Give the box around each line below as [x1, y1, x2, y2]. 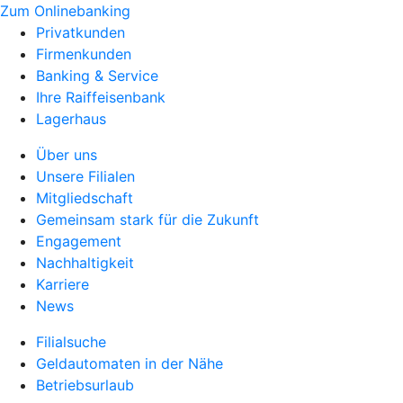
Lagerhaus [36, 110, 106, 128]
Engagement [36, 232, 121, 250]
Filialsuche [36, 333, 106, 351]
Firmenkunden [36, 45, 131, 63]
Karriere [36, 275, 89, 293]
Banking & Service [36, 67, 158, 85]
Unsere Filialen [36, 167, 135, 185]
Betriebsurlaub [36, 376, 134, 394]
